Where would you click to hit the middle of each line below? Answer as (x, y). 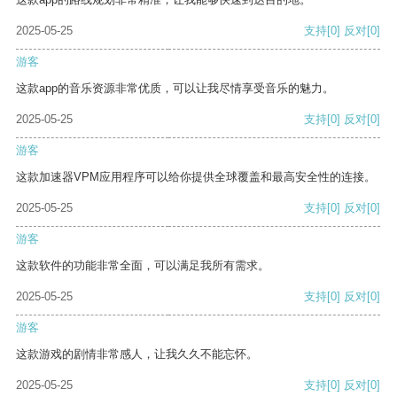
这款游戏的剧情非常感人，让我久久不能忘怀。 (137, 354)
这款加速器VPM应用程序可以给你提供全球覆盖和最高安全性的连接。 (196, 177)
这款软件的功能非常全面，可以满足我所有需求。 (143, 266)
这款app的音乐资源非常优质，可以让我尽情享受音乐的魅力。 (175, 89)
